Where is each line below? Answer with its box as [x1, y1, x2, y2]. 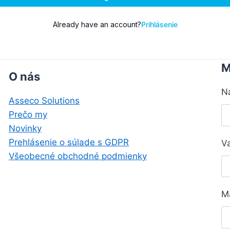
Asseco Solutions [9, 95, 80, 106]
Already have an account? [52, 20, 141, 29]
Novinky [9, 123, 42, 133]
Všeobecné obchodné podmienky [9, 151, 147, 161]
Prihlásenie [141, 20, 178, 29]
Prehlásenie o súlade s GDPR [9, 137, 129, 147]
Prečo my [9, 109, 47, 120]
